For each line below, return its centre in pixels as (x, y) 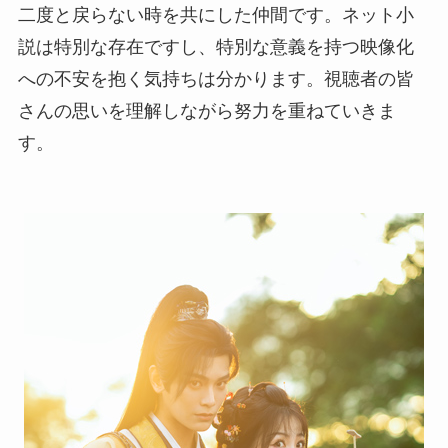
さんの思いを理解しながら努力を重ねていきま (206, 111)
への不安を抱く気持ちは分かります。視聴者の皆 (215, 79)
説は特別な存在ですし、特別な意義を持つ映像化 (215, 47)
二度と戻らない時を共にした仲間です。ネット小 (215, 15)
